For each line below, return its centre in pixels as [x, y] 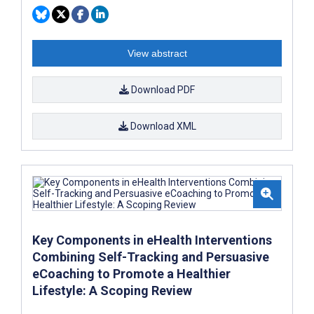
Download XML [162, 126]
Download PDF [162, 89]
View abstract [157, 53]
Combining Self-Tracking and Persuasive [151, 257]
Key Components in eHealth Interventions [152, 240]
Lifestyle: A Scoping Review [112, 290]
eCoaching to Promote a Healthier [131, 273]
